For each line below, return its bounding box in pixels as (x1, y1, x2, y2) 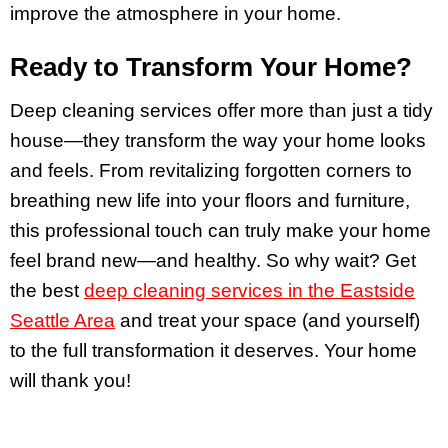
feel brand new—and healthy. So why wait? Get (10, 250, 416, 272)
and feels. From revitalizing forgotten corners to (10, 160, 412, 182)
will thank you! (10, 370, 131, 392)
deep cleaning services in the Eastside (84, 280, 415, 302)
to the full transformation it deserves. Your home (10, 340, 417, 362)
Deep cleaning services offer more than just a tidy (10, 100, 433, 122)
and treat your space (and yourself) (120, 310, 420, 332)
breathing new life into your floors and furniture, (10, 190, 410, 212)
